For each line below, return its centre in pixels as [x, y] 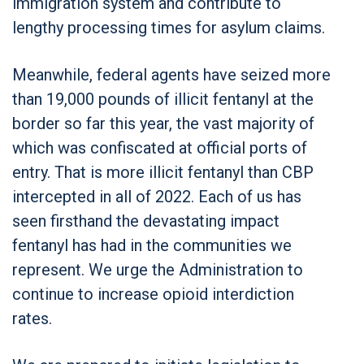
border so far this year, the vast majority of [163, 123]
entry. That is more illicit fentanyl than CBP [163, 172]
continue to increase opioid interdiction [153, 294]
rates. [32, 318]
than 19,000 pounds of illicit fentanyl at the [163, 99]
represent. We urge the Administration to [158, 269]
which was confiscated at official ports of [160, 147]
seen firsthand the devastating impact [146, 221]
